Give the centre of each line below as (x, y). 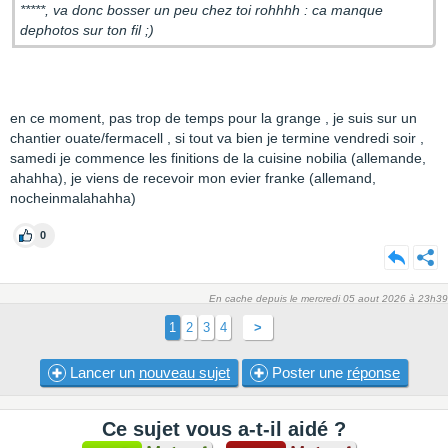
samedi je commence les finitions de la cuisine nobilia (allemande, (218, 158)
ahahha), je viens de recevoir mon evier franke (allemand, (193, 178)
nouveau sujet (184, 372)
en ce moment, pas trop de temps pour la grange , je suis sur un (213, 118)
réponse (373, 372)
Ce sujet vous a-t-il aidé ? (224, 429)
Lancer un (102, 372)
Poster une (307, 372)
